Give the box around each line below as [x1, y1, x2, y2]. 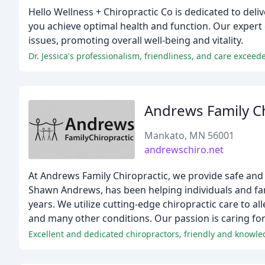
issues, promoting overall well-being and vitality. [28, 34, 243, 47]
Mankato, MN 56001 [144, 129, 234, 142]
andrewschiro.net [144, 143, 224, 156]
